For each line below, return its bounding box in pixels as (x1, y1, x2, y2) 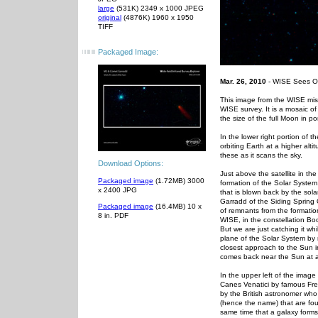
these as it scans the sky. (220, 151, 302, 160)
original (98, 13, 121, 21)
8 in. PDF (98, 212, 128, 219)
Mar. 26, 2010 (220, 77, 266, 86)
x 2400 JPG (98, 186, 137, 194)
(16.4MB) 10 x (153, 202, 202, 210)
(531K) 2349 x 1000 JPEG (114, 4, 204, 12)
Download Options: (98, 159, 163, 168)
